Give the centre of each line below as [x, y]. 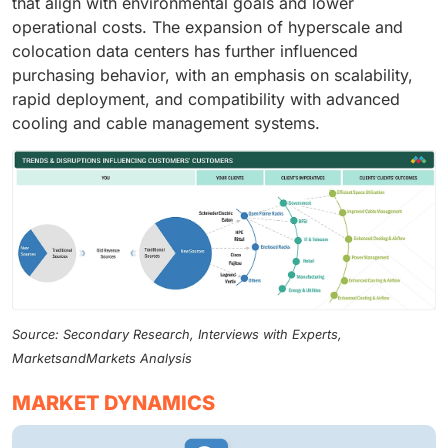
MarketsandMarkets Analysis [102, 359]
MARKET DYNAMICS [113, 403]
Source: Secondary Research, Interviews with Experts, [177, 335]
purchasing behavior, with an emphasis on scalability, [212, 75]
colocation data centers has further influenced [185, 51]
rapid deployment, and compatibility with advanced [206, 99]
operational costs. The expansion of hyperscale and [207, 27]
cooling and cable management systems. [166, 123]
